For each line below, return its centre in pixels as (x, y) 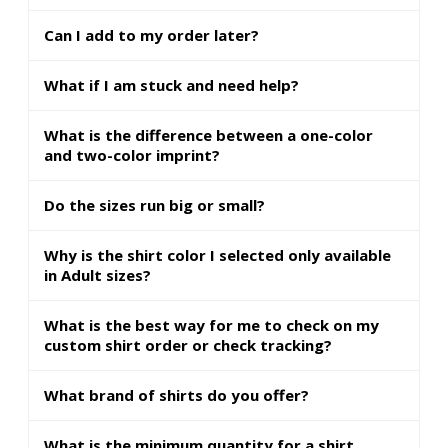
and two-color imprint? (132, 155)
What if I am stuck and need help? (171, 85)
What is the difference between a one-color (208, 135)
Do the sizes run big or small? (154, 205)
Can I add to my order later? (151, 35)
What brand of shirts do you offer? (176, 395)
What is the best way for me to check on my (211, 325)
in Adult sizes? (97, 275)
